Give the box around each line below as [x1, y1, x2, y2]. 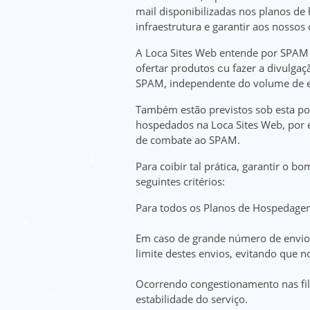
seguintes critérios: [136, 174, 225, 188]
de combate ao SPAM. [136, 133, 240, 147]
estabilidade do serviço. [136, 292, 248, 306]
